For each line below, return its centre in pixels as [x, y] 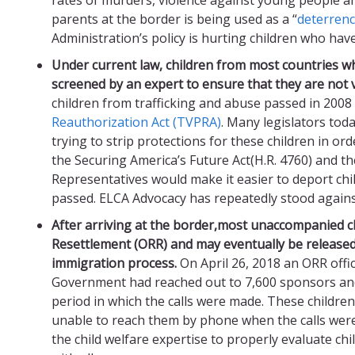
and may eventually [227, 244]
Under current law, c [111, 65]
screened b [84, 84]
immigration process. [114, 263]
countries [309, 65]
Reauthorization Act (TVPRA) [136, 122]
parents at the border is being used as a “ [174, 19]
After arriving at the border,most [151, 225]
